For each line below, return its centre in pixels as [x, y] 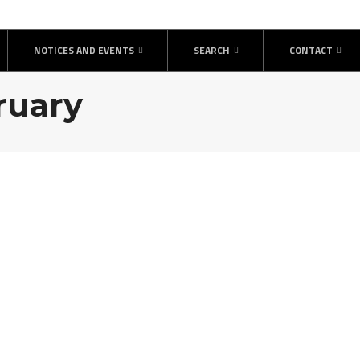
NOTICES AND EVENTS [84, 50]
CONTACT [311, 50]
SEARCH [212, 50]
